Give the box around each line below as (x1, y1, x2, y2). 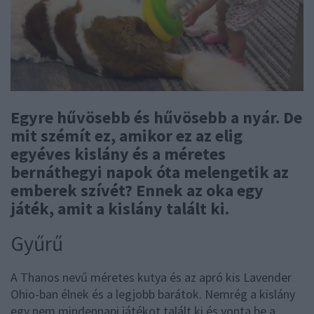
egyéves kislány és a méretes (11, 142, 226, 165)
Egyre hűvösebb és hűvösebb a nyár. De (11, 106, 302, 128)
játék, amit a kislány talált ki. (11, 197, 229, 219)
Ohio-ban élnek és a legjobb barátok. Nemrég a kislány (11, 285, 295, 302)
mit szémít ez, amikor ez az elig (11, 124, 243, 146)
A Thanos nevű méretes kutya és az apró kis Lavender (11, 268, 292, 285)
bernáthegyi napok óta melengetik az (11, 161, 289, 183)
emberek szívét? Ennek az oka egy (11, 179, 264, 201)
